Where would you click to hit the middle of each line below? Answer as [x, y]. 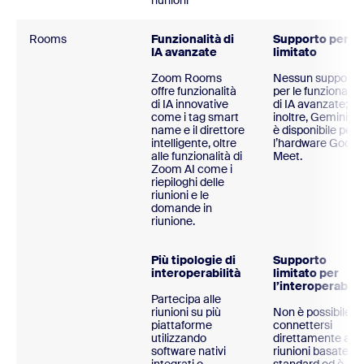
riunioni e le [180, 195]
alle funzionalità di [197, 156]
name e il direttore [198, 130]
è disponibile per [314, 130]
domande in [182, 208]
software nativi [188, 351]
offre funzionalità [194, 91]
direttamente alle [317, 338]
